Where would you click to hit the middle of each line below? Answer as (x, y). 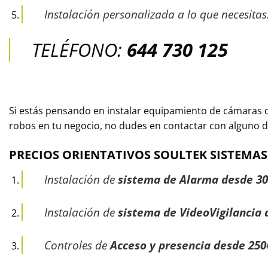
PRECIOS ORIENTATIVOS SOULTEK (109, 155)
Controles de (75, 245)
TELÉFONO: (79, 49)
